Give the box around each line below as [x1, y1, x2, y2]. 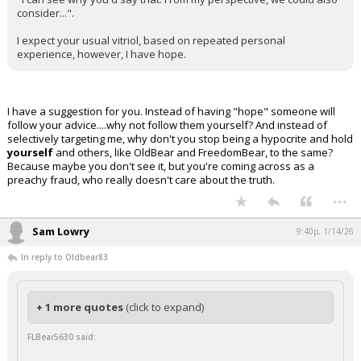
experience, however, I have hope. [17, 47, 186, 61]
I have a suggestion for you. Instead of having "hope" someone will [7, 104, 335, 118]
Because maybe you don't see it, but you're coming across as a [7, 159, 314, 173]
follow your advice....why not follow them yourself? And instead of [7, 118, 327, 132]
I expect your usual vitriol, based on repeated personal [17, 33, 285, 48]
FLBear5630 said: [27, 331, 96, 342]
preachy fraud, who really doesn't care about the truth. [7, 172, 275, 187]
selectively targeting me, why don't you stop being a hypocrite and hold [7, 131, 353, 146]
